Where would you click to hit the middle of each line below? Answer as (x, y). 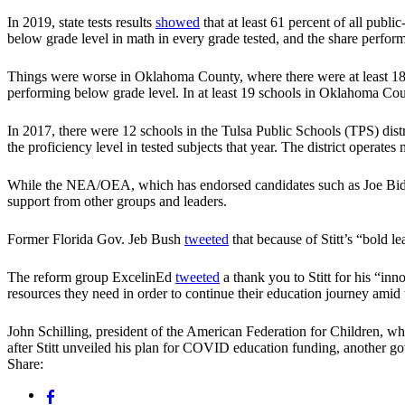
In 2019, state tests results (81, 23)
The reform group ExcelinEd (91, 278)
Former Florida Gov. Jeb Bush (96, 240)
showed (178, 23)
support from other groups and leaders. (117, 202)
